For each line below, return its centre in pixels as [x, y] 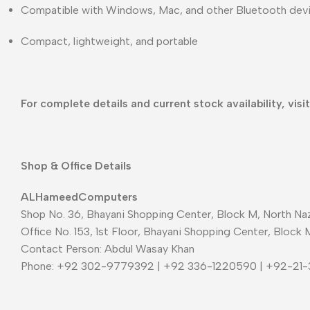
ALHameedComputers [79, 197]
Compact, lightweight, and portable [109, 41]
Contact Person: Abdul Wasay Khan [108, 248]
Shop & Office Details [76, 165]
